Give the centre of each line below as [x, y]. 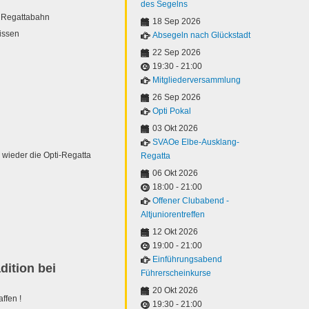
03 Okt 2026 [175, 128]
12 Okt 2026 [175, 232]
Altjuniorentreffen [173, 215]
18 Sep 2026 [177, 21]
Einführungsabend [187, 259]
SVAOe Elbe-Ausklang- [196, 142]
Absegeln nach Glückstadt [201, 35]
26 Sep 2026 [177, 97]
